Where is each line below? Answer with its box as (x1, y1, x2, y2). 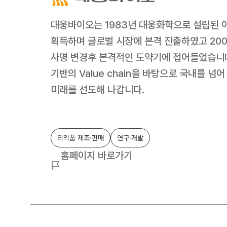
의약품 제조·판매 (57, 134, 104, 142)
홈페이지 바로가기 (61, 149, 132, 162)
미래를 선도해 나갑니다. (51, 84, 144, 96)
